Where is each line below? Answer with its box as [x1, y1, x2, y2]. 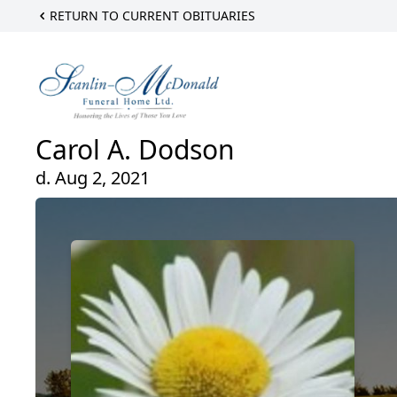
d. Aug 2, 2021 [35, 166, 150, 191]
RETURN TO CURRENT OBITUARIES [50, 7, 255, 24]
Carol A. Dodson [35, 131, 235, 168]
